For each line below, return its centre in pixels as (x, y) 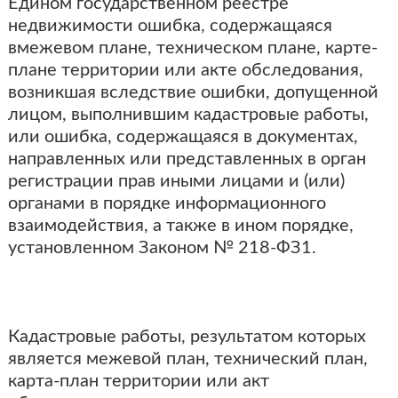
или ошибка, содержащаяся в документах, (183, 137)
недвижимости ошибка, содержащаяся (170, 26)
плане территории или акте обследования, (185, 70)
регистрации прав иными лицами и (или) (176, 181)
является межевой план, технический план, (187, 359)
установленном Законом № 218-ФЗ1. (162, 248)
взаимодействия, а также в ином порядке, (180, 226)
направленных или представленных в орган (187, 159)
